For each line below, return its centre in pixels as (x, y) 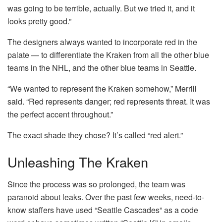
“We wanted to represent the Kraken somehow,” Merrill (102, 89)
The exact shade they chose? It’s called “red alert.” (95, 135)
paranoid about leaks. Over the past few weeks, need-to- (106, 197)
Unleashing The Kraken (78, 162)
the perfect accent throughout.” (60, 114)
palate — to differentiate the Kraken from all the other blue (108, 55)
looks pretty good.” (39, 21)
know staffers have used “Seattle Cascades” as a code (103, 210)
